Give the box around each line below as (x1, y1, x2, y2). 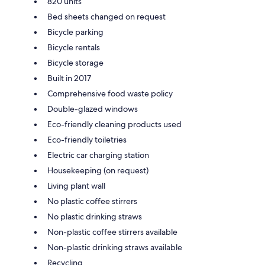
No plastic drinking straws (47, 211, 142, 222)
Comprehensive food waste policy (47, 88, 173, 99)
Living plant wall (47, 180, 105, 192)
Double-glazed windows (47, 104, 138, 115)
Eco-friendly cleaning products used (47, 119, 182, 130)
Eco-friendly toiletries (47, 134, 127, 146)
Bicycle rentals (47, 42, 100, 53)
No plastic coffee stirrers (47, 196, 137, 207)
